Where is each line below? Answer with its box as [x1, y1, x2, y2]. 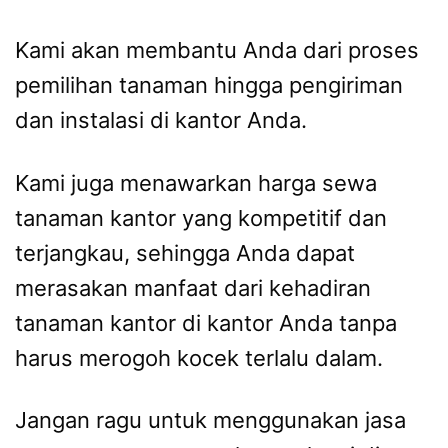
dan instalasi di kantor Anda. [15, 107, 307, 134]
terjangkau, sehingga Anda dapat [15, 239, 355, 266]
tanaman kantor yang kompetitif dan [15, 204, 387, 231]
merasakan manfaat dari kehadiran [15, 274, 371, 301]
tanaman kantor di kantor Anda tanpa [15, 309, 397, 336]
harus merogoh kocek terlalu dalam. [15, 344, 383, 371]
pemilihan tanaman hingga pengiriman [15, 72, 403, 99]
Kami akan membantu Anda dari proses [15, 37, 419, 64]
